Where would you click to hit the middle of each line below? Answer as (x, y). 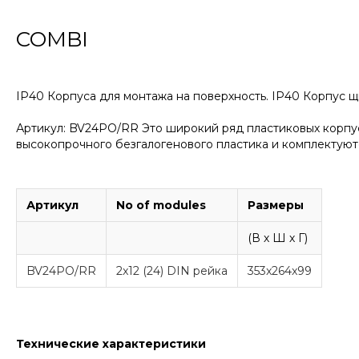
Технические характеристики (111, 344)
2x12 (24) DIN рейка (172, 271)
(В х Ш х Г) (278, 238)
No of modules (161, 206)
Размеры (276, 206)
